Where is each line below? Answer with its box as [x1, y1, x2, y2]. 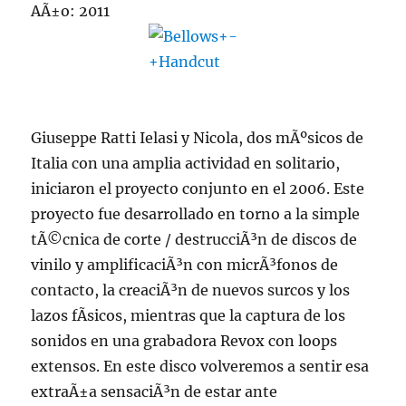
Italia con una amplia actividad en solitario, [31, 154, 341, 172]
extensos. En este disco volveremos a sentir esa [31, 357, 370, 375]
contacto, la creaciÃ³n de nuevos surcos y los [31, 281, 351, 299]
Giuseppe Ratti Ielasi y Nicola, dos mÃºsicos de [31, 129, 364, 147]
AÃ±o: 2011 [31, 2, 111, 20]
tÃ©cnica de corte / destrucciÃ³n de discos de [31, 230, 358, 248]
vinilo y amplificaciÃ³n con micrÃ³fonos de [31, 256, 339, 274]
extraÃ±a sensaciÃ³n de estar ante [31, 382, 278, 401]
